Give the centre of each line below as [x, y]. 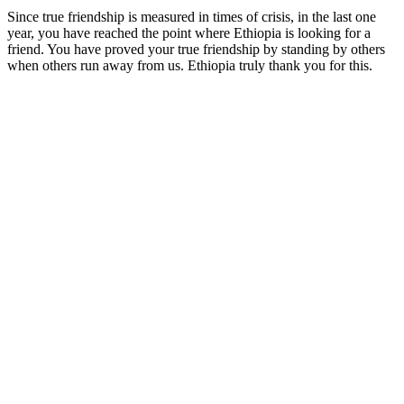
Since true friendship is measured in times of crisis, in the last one [192, 17]
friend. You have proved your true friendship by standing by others [196, 50]
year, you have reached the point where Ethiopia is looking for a [189, 33]
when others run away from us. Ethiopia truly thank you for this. [190, 66]
